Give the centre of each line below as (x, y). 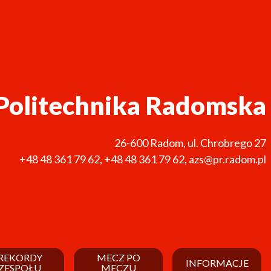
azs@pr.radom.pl (227, 159)
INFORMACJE (217, 263)
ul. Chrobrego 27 (227, 142)
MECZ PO (118, 258)
